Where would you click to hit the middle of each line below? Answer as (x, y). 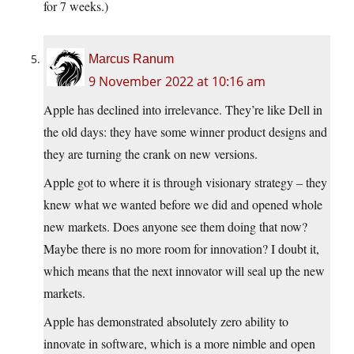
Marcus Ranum (131, 59)
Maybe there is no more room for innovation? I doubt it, (181, 249)
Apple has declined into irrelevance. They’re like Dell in (183, 110)
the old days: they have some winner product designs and (185, 132)
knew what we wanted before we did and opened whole (183, 205)
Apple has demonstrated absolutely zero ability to (166, 322)
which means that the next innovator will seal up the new (184, 271)
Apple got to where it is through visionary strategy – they (185, 183)
